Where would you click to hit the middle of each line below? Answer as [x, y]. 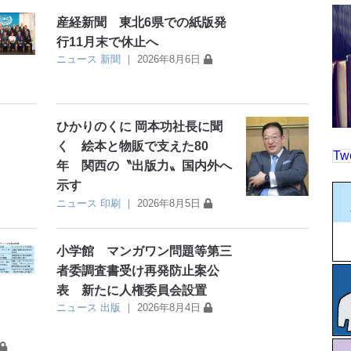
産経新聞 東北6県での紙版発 [142, 23]
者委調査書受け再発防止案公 [138, 270]
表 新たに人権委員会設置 [132, 290]
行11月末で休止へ [108, 42]
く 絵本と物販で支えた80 [133, 147]
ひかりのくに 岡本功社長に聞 [140, 127]
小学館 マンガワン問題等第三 [145, 251]
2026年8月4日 [169, 307]
